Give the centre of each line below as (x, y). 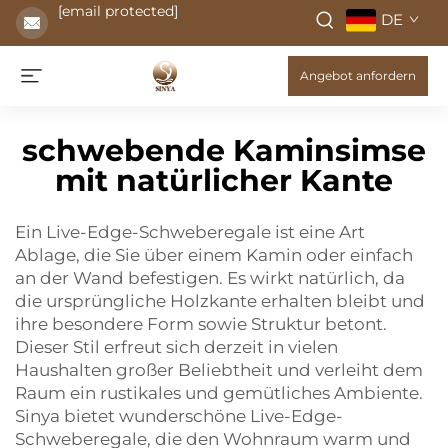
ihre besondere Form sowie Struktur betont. (201, 324)
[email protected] (118, 11)
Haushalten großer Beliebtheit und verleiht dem (219, 370)
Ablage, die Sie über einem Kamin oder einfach (214, 255)
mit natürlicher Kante (224, 180)
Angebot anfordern (358, 75)
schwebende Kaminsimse (224, 150)
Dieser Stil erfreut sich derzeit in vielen (176, 347)
